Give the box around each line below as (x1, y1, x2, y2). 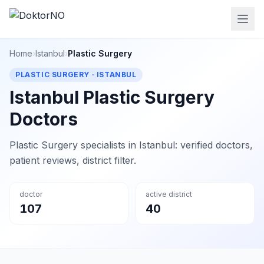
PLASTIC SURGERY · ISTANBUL (15, 70, 137, 79)
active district (146, 190, 192, 199)
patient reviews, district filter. (9, 154, 136, 166)
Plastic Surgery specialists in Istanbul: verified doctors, (9, 139, 253, 151)
